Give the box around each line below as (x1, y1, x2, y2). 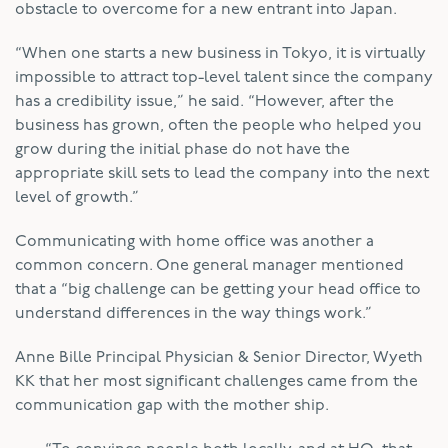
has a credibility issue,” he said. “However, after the (15, 93, 394, 110)
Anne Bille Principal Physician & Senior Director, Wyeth (15, 349, 423, 366)
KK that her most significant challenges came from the (15, 373, 418, 390)
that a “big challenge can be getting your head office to (15, 281, 421, 298)
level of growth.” (15, 189, 139, 206)
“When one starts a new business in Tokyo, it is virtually (15, 45, 426, 62)
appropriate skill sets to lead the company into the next (15, 165, 429, 182)
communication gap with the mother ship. (15, 397, 329, 414)
